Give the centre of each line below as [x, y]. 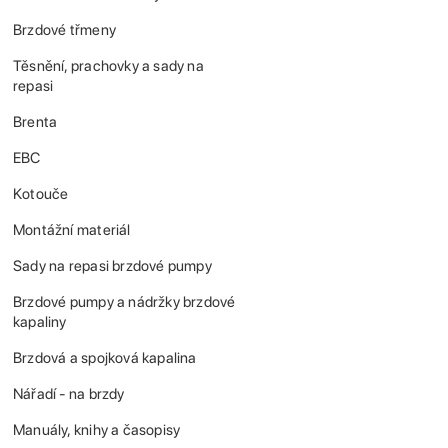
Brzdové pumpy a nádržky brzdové [124, 302]
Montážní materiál [72, 230]
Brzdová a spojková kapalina [105, 358]
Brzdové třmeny [64, 30]
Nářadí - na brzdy [69, 394]
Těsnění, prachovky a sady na [108, 66]
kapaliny [40, 322]
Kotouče [41, 194]
